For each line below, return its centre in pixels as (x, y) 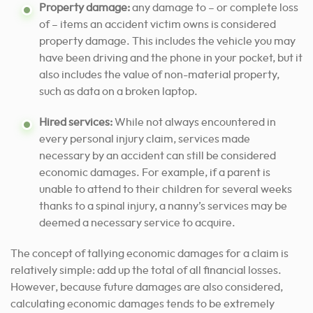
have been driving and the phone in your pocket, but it (171, 58)
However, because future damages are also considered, (147, 287)
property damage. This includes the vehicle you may (167, 42)
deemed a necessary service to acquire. (137, 223)
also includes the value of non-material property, (159, 75)
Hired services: (77, 123)
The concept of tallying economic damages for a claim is (150, 254)
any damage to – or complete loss (215, 8)
